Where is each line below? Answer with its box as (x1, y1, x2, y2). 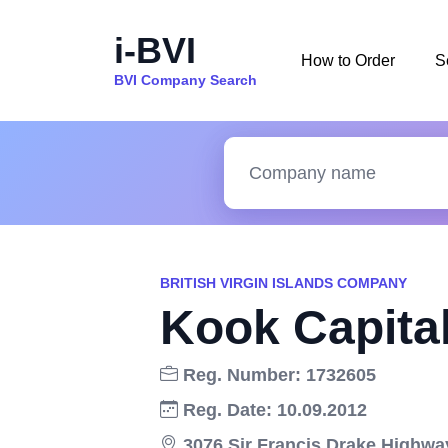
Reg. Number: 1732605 (178, 365, 376, 385)
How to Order (301, 51, 395, 69)
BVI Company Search (114, 71, 257, 88)
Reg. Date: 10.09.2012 (178, 400, 367, 420)
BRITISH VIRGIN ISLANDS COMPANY (160, 275, 407, 291)
